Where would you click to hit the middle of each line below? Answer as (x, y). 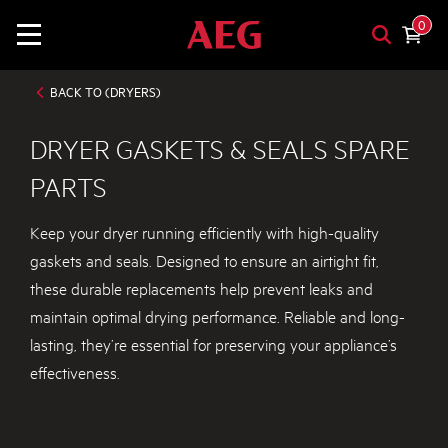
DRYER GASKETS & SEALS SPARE (220, 149)
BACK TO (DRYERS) (105, 92)
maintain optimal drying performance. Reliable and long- (217, 315)
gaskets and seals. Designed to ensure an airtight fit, (204, 259)
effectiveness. (75, 371)
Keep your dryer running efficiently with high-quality (204, 231)
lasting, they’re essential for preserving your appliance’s (213, 343)
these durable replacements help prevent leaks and (201, 287)
